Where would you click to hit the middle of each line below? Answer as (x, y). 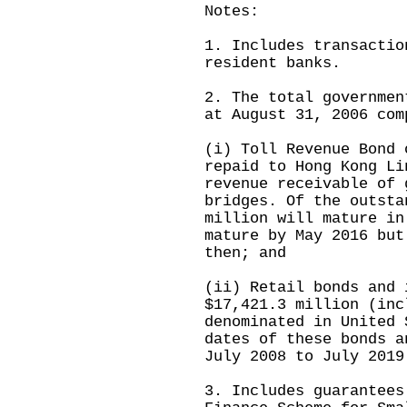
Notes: (232, 11)
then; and (245, 253)
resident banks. (273, 63)
